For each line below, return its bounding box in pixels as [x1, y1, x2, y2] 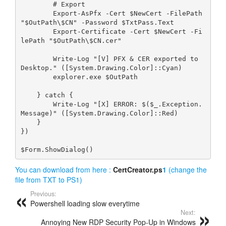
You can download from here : [15, 164, 113, 175]
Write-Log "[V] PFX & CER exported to [20, 54, 53, 63]
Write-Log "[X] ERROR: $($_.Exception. [20, 100, 53, 108]
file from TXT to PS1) [15, 175, 82, 185]
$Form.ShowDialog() [20, 145, 93, 153]
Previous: [30, 189, 56, 199]
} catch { [36, 91, 73, 99]
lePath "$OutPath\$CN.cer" [20, 36, 122, 44]
